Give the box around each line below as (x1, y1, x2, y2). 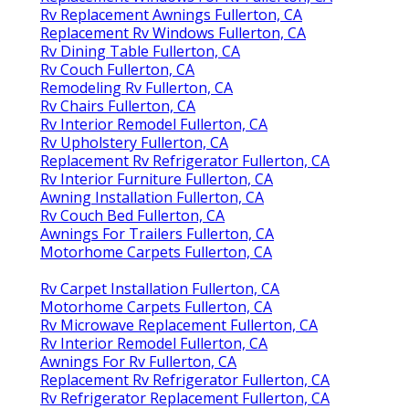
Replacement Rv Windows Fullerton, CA (40, 23, 306, 44)
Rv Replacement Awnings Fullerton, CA (40, 5, 302, 26)
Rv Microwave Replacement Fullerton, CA (40, 315, 318, 336)
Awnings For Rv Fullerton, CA (40, 351, 236, 372)
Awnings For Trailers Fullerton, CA (40, 224, 274, 245)
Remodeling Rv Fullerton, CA (40, 78, 233, 99)
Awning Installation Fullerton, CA (40, 187, 264, 208)
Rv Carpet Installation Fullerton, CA (40, 278, 279, 299)
